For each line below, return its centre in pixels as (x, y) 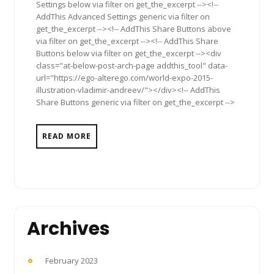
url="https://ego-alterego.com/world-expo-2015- (124, 78)
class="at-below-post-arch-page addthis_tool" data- (132, 66)
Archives (68, 229)
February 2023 (72, 261)
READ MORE (67, 136)
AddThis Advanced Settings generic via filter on (123, 17)
